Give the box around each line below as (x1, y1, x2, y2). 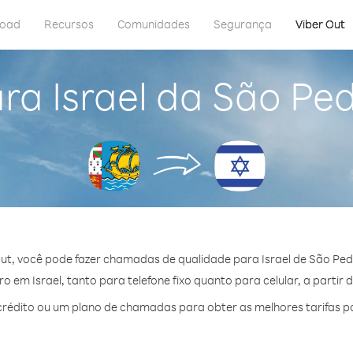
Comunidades (117, 17, 190, 32)
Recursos (44, 17, 94, 32)
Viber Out (295, 17, 345, 32)
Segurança (214, 17, 272, 32)
